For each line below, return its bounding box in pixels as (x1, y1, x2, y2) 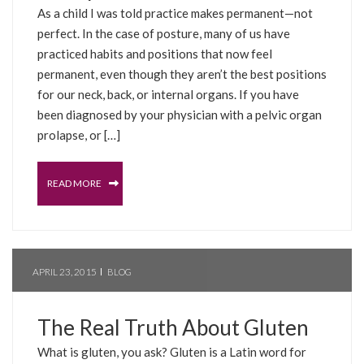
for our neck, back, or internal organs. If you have (37, 86, 299, 102)
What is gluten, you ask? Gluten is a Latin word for (37, 344, 306, 359)
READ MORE (47, 176, 103, 189)
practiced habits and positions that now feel (37, 45, 272, 61)
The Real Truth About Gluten (37, 314, 309, 340)
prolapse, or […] (37, 127, 120, 142)
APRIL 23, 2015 (32, 265, 97, 278)
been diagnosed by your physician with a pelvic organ (37, 106, 322, 122)
